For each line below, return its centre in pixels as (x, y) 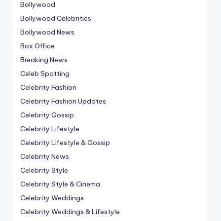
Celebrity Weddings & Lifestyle (70, 211)
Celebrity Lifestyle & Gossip (65, 142)
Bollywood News (47, 32)
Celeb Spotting (45, 73)
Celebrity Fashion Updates (63, 101)
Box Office (37, 46)
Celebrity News (45, 156)
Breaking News (44, 59)
